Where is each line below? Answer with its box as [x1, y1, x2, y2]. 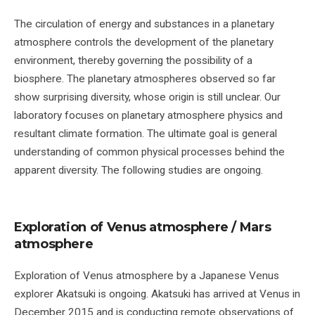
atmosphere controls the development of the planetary [14, 35, 274, 49]
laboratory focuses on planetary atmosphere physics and [14, 108, 283, 122]
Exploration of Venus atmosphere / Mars [14, 219, 271, 235]
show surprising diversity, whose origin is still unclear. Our [14, 90, 281, 103]
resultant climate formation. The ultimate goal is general [14, 127, 277, 140]
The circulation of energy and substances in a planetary [14, 17, 274, 30]
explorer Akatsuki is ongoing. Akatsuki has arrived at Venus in [14, 287, 300, 300]
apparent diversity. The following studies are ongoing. [14, 163, 263, 176]
